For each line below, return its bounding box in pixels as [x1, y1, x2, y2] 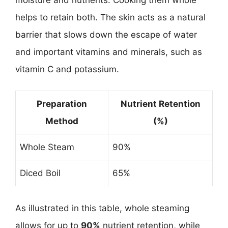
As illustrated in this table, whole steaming [15, 203, 189, 213]
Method [45, 116, 78, 126]
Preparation [37, 99, 87, 109]
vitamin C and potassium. [15, 64, 119, 74]
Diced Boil [20, 168, 61, 178]
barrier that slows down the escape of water [15, 29, 197, 40]
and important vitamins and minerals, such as [15, 46, 202, 57]
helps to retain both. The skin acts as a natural [15, 12, 206, 22]
